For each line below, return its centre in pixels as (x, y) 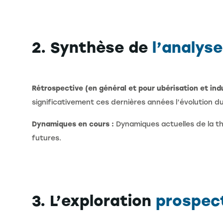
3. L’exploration (94, 201)
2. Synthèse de (92, 48)
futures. (47, 138)
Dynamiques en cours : (73, 124)
